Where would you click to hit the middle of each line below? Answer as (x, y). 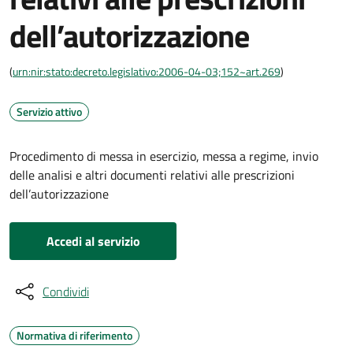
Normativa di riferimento (74, 335)
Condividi (66, 292)
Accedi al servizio (93, 241)
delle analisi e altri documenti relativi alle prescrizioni (152, 175)
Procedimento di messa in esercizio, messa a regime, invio (164, 156)
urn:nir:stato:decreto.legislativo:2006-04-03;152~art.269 (147, 71)
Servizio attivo (49, 111)
